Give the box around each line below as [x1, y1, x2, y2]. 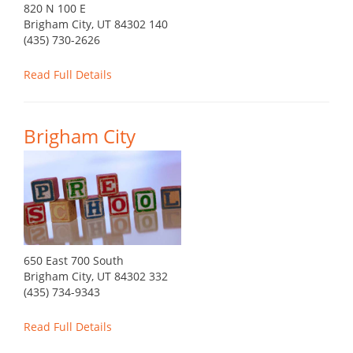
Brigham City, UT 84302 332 [24, 269, 168, 284]
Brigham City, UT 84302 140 [24, 17, 168, 32]
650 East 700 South [24, 253, 124, 269]
